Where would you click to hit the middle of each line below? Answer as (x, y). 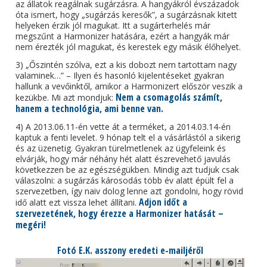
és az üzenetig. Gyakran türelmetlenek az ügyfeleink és (121, 148)
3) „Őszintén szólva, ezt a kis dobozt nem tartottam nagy (126, 65)
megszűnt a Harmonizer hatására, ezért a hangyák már (123, 36)
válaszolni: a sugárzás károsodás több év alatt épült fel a (125, 180)
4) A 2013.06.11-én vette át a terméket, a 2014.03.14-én (123, 127)
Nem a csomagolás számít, (169, 97)
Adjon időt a (163, 202)
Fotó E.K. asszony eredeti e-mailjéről (130, 250)
